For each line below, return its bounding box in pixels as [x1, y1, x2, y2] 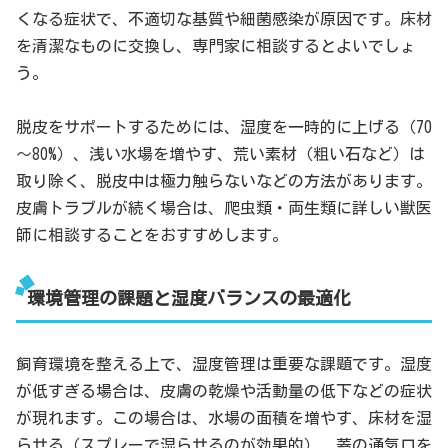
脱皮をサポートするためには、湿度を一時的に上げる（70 [16, 119, 432, 136]
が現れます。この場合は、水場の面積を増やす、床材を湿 [16, 409, 432, 426]
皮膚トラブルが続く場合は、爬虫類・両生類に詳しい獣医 [16, 200, 432, 217]
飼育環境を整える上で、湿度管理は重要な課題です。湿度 [16, 355, 432, 372]
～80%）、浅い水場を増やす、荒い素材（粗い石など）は [16, 146, 425, 163]
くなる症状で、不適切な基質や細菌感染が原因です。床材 [16, 11, 432, 28]
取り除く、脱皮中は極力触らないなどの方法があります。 [16, 173, 432, 190]
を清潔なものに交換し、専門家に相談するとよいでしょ [16, 38, 416, 55]
